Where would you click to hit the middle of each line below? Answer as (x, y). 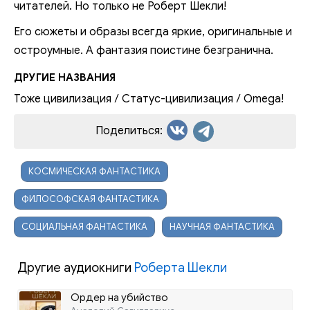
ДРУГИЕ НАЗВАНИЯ (65, 77)
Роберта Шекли (181, 268)
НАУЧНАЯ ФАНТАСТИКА (222, 227)
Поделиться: (130, 131)
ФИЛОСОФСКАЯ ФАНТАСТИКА (90, 199)
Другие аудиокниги (76, 268)
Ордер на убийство (119, 298)
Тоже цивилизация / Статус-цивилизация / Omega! (149, 99)
